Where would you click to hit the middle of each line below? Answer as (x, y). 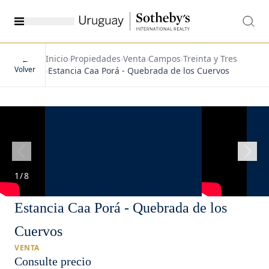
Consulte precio (53, 261)
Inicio (57, 59)
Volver (25, 69)
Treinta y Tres (210, 59)
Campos (165, 59)
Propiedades (95, 59)
